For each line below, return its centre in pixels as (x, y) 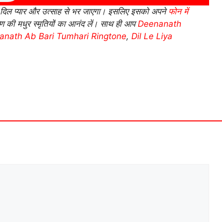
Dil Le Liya (152, 36)
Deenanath (160, 24)
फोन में (177, 11)
